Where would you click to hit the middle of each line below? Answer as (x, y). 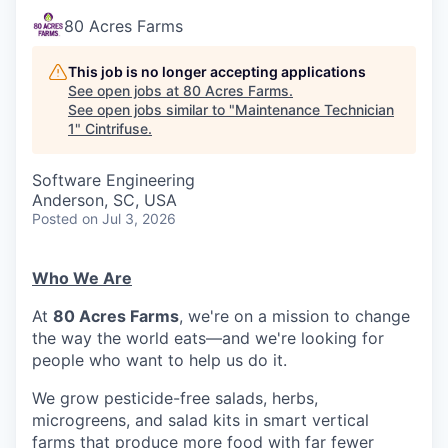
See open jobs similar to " (151, 110)
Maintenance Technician (314, 110)
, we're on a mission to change (294, 316)
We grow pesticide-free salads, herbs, (175, 398)
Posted (55, 219)
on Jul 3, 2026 (129, 219)
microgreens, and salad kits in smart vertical (200, 420)
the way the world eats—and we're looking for (208, 338)
